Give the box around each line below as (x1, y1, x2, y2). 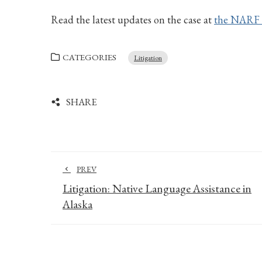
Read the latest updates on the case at (51, 12, 214, 26)
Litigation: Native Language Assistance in (63, 180, 251, 196)
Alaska (63, 196, 92, 212)
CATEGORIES (63, 51, 116, 63)
